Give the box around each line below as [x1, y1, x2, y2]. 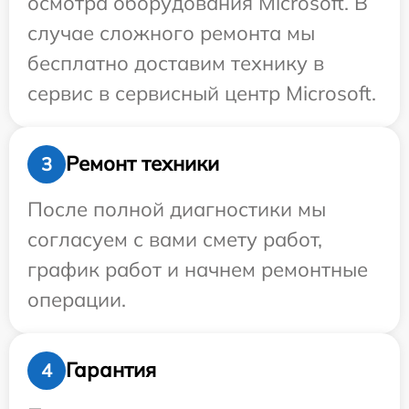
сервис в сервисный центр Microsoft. [27, 79, 376, 106]
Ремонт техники [66, 151, 219, 177]
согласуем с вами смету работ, [27, 225, 322, 252]
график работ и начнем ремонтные [27, 256, 368, 282]
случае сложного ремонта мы [27, 19, 315, 46]
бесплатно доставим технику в [27, 49, 324, 76]
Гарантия [66, 357, 156, 383]
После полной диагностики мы [27, 195, 326, 222]
